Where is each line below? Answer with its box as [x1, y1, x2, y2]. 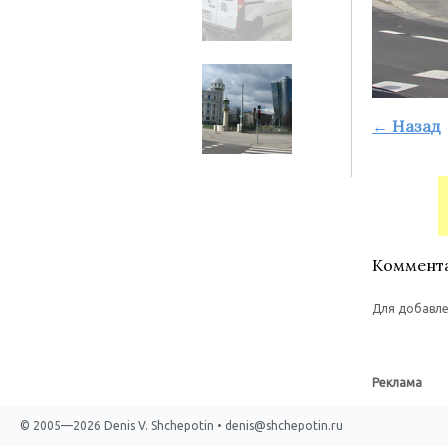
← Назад [372, 116, 441, 136]
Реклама [372, 376, 422, 389]
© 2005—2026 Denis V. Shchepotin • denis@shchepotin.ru [20, 419, 343, 432]
